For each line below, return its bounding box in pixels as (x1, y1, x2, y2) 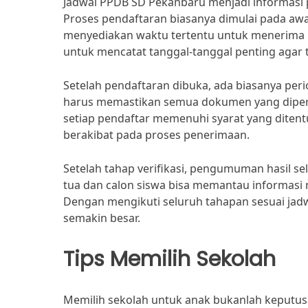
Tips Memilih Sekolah (63, 244, 276, 274)
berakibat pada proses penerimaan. (63, 127, 250, 142)
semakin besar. (63, 210, 140, 225)
